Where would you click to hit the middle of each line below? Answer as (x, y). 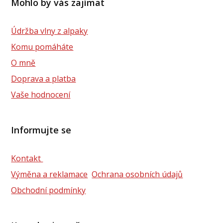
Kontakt (27, 159)
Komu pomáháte (42, 47)
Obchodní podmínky (49, 190)
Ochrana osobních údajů (137, 174)
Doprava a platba (44, 79)
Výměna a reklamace (50, 174)
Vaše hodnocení (41, 95)
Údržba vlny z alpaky (50, 31)
